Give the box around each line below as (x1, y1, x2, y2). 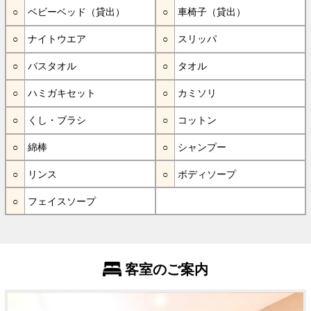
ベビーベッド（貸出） (28, 6, 126, 18)
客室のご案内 (124, 262, 208, 278)
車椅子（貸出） (178, 6, 246, 18)
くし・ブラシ (28, 115, 87, 126)
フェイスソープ (28, 195, 96, 207)
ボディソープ (178, 168, 237, 180)
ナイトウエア (28, 33, 87, 45)
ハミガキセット (28, 87, 96, 99)
